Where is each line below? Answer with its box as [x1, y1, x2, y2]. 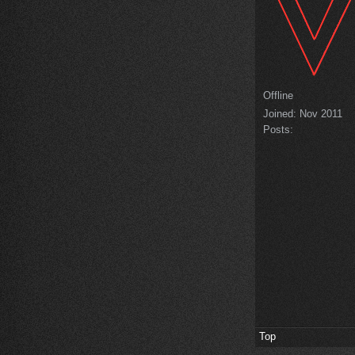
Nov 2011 [296, 107, 342, 120]
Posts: [263, 123, 293, 136]
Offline [263, 89, 293, 101]
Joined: [263, 107, 296, 120]
